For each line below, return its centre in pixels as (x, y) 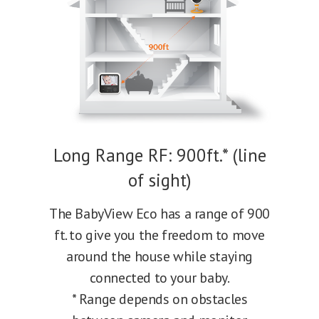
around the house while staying (159, 257)
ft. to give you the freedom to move (159, 235)
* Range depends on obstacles (159, 299)
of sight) (159, 181)
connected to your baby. (159, 278)
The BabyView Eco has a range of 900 (159, 214)
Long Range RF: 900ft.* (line (159, 156)
